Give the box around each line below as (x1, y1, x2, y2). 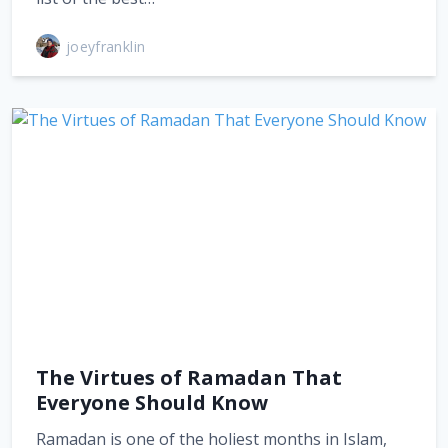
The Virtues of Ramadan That (36, 363, 342, 391)
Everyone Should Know (36, 388, 268, 416)
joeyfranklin (66, 36, 146, 56)
